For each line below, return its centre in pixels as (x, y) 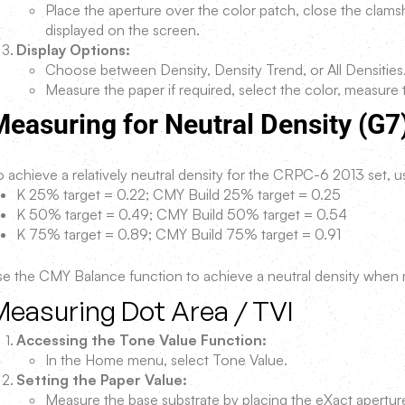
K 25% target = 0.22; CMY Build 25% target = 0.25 (179, 194)
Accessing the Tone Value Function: (141, 340)
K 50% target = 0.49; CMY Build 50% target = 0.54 (182, 214)
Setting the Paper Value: (102, 380)
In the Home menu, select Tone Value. (166, 360)
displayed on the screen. (122, 30)
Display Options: (73, 50)
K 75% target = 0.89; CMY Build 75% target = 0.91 (179, 234)
